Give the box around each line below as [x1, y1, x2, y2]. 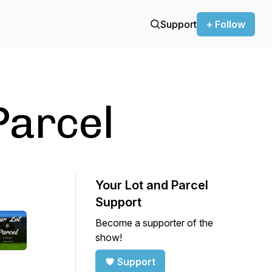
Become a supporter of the [95, 217, 213, 229]
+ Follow [206, 18, 245, 30]
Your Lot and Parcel [95, 178, 208, 192]
